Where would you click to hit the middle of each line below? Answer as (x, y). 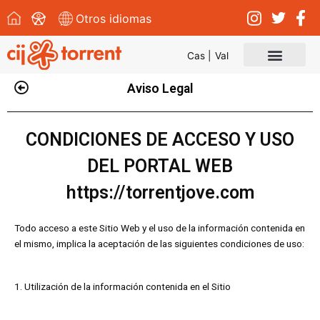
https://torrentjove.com (160, 192)
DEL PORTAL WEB (160, 166)
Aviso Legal (160, 89)
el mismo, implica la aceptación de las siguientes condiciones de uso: (159, 244)
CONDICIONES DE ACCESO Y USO (160, 140)
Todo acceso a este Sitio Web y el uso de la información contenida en (160, 228)
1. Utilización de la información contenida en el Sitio (122, 286)
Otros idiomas (114, 18)
